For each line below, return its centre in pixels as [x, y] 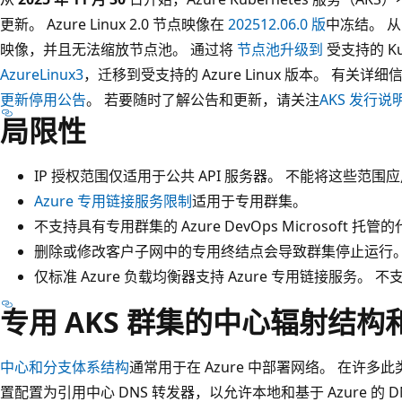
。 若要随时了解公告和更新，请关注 [203, 99]
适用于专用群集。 [249, 201]
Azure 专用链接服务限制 [113, 201]
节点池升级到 [280, 49]
